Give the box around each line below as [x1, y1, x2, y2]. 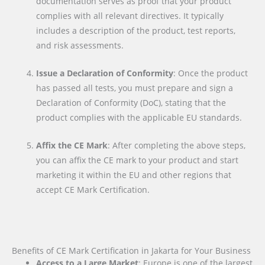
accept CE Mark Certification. [36, 183, 150, 195]
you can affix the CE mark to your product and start [36, 154, 239, 166]
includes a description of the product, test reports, [36, 25, 236, 37]
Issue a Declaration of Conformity [36, 67, 174, 79]
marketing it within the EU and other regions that [36, 169, 232, 180]
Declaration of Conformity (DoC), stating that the [36, 97, 227, 109]
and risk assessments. [36, 40, 124, 51]
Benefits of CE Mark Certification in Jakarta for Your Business [12, 244, 251, 256]
